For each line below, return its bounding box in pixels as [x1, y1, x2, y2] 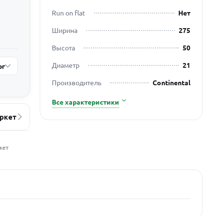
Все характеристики [51, 97, 119, 106]
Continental [152, 77, 190, 87]
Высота [51, 43, 75, 52]
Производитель [51, 77, 101, 87]
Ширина [51, 25, 77, 34]
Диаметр [51, 60, 79, 69]
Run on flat [51, 8, 85, 17]
